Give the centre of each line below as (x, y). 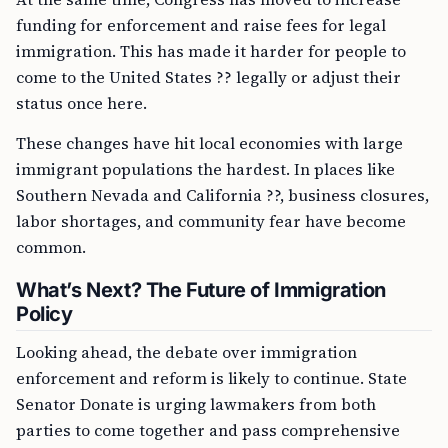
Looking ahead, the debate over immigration (186, 352)
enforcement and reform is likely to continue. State (211, 378)
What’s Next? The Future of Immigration (201, 290)
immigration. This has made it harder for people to (211, 51)
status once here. (81, 103)
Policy (44, 314)
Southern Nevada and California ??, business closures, (222, 195)
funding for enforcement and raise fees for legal (201, 25)
